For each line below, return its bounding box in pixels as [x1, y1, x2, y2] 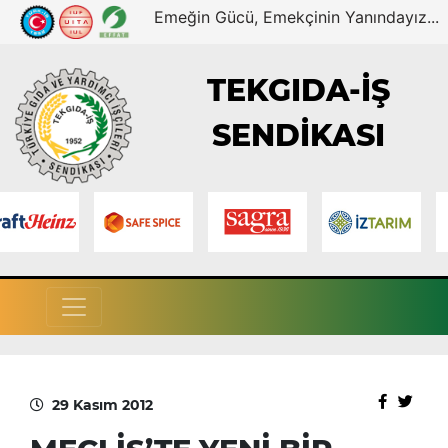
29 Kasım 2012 [52, 395, 153, 414]
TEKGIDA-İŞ [207, 72, 391, 110]
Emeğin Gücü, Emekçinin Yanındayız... [154, 7, 440, 27]
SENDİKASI [212, 117, 386, 155]
